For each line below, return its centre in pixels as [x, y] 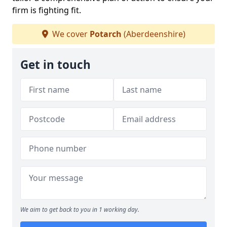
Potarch [105, 34]
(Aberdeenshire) [153, 34]
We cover [70, 34]
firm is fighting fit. [47, 10]
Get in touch [55, 65]
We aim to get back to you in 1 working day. [80, 210]
